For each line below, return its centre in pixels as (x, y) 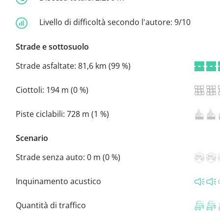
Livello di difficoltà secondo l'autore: (107, 22)
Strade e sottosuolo (52, 46)
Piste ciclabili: (41, 114)
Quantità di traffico (51, 205)
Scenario (32, 138)
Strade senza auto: (51, 157)
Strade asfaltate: (47, 66)
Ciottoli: (31, 90)
